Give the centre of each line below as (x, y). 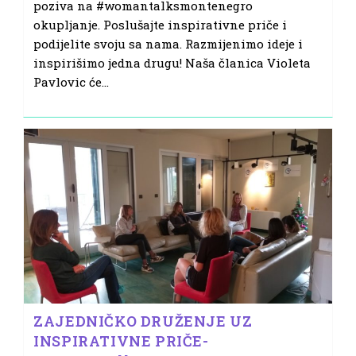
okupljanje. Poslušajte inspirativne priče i (161, 24)
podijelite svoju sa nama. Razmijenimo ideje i (168, 43)
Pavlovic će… (72, 81)
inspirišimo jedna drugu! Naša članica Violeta (172, 62)
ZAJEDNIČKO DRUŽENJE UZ (143, 321)
